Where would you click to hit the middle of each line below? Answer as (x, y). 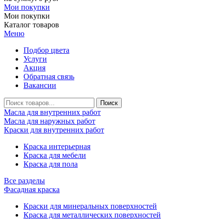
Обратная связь (49, 77)
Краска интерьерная (57, 147)
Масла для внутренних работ (52, 112)
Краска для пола (51, 164)
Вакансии (40, 86)
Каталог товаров (32, 25)
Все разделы (24, 181)
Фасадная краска (32, 190)
